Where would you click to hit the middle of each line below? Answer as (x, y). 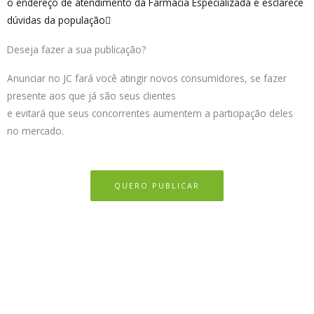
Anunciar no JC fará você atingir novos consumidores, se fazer (147, 78)
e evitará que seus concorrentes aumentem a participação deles (150, 114)
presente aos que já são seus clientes (91, 96)
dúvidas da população (56, 20)
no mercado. (35, 131)
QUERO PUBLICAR (157, 186)
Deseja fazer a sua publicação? (76, 50)
